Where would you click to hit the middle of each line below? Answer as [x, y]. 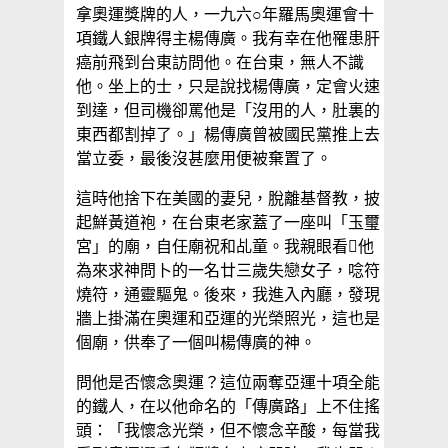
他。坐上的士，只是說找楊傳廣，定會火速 [228, 87]
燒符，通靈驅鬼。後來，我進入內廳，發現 [228, 295]
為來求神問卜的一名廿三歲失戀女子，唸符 [228, 271]
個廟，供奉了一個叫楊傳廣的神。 [196, 343]
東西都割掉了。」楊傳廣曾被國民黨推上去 [228, 135]
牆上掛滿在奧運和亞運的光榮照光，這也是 [228, 319]
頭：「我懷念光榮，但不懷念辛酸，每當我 [228, 431]
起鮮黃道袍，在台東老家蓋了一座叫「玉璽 [228, 223]
